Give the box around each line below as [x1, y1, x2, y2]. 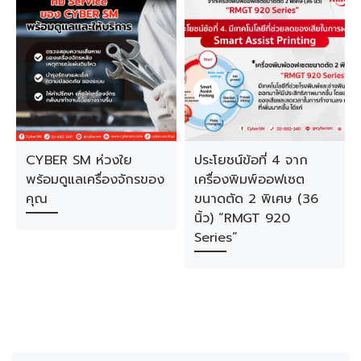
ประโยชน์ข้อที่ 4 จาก [193, 149, 308, 170]
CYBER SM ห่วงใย [25, 149, 132, 170]
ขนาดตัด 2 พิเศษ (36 [193, 188, 318, 209]
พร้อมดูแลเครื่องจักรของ [25, 168, 164, 189]
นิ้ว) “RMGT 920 [193, 207, 290, 228]
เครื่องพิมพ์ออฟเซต [193, 168, 305, 189]
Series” [193, 226, 238, 247]
